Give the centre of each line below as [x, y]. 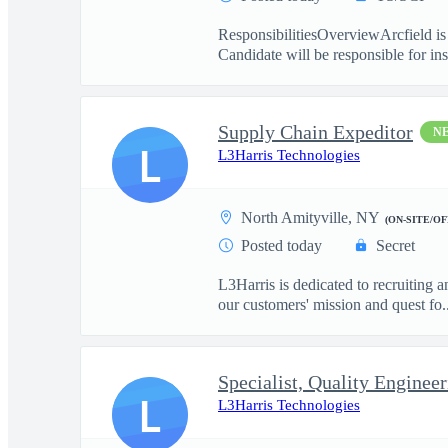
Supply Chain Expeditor [315, 132]
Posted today [281, 245]
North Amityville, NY [310, 217]
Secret [395, 245]
